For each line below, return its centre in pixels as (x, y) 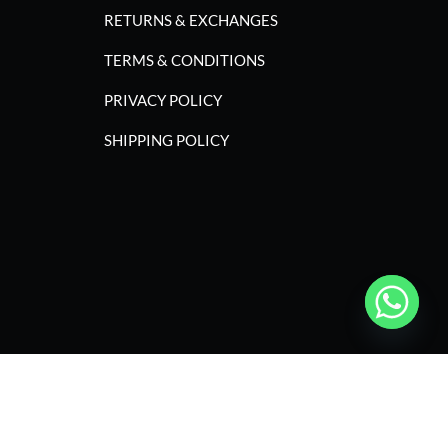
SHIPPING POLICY (166, 139)
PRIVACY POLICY (163, 99)
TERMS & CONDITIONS (184, 59)
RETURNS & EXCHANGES (191, 19)
